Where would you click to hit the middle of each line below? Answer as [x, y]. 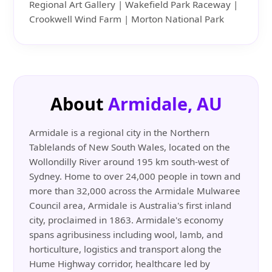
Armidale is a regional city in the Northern [120, 133]
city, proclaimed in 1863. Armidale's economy [127, 220]
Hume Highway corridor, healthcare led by [120, 264]
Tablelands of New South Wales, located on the [130, 147]
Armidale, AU [165, 104]
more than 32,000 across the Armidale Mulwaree [135, 191]
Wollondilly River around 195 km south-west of [129, 162]
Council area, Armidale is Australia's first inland [131, 206]
